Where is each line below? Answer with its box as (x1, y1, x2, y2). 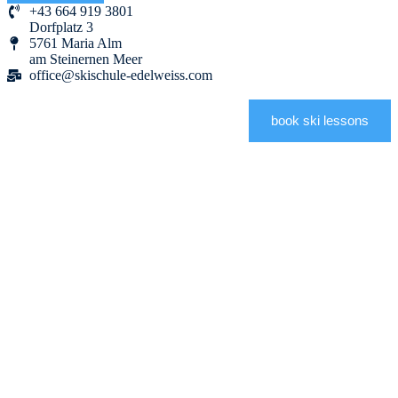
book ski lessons (271, 113, 369, 128)
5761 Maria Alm (29, 36, 122, 51)
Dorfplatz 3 (29, 20, 93, 35)
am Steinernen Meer (29, 52, 142, 67)
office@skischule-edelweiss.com (29, 68, 212, 83)
